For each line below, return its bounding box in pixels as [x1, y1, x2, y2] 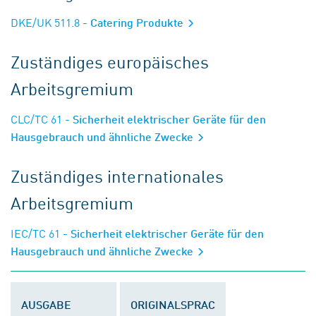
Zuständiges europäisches [11, 49, 209, 73]
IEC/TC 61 [11, 225, 60, 241]
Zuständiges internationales [11, 164, 224, 188]
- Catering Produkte [80, 16, 186, 29]
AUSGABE [21, 298, 71, 311]
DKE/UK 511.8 [11, 14, 80, 30]
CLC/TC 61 [11, 111, 62, 126]
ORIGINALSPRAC [130, 298, 215, 311]
